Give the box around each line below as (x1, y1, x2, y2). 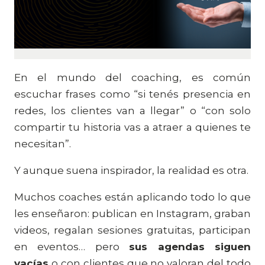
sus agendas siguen (129, 241, 251, 253)
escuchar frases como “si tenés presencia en (14, 88, 251, 100)
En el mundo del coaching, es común (14, 72, 251, 83)
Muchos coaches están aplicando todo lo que (14, 191, 251, 203)
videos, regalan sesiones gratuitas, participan (14, 224, 251, 236)
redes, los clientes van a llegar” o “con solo (14, 105, 251, 117)
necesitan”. (14, 138, 71, 150)
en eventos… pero (14, 241, 130, 253)
